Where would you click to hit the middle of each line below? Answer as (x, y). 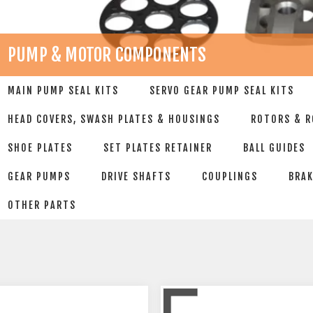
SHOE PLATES (40, 148)
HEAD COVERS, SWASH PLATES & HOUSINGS (114, 119)
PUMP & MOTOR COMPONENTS (107, 55)
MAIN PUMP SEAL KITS (63, 90)
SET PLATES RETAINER (158, 148)
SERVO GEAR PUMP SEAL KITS (222, 90)
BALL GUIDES (274, 148)
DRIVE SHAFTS (136, 176)
